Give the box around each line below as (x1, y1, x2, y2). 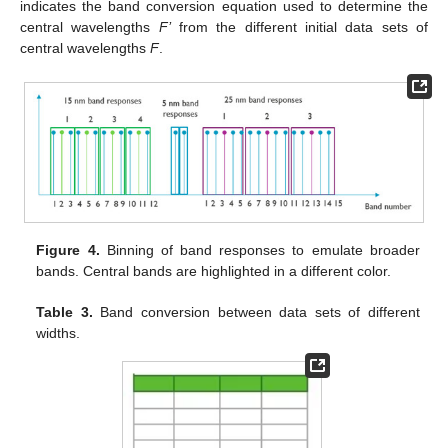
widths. (36, 324, 81, 341)
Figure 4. (36, 241, 100, 258)
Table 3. (36, 303, 93, 320)
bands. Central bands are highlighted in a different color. (36, 262, 392, 279)
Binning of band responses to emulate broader (99, 241, 420, 258)
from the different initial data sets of (170, 19, 429, 36)
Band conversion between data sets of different (92, 303, 420, 320)
